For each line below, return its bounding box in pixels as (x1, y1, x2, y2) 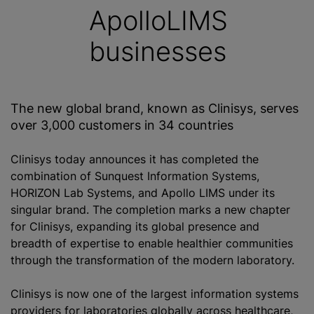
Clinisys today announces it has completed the (11, 152, 259, 166)
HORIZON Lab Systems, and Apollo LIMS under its (11, 186, 275, 200)
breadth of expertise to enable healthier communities (11, 236, 293, 250)
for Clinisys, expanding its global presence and (11, 219, 259, 233)
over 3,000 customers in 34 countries (11, 118, 233, 132)
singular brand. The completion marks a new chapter (11, 203, 290, 217)
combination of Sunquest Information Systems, (11, 169, 259, 183)
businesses (89, 35, 226, 67)
